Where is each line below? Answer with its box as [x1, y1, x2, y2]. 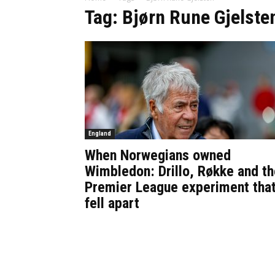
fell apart [85, 195, 139, 212]
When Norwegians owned [85, 147, 231, 164]
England [88, 130, 111, 137]
